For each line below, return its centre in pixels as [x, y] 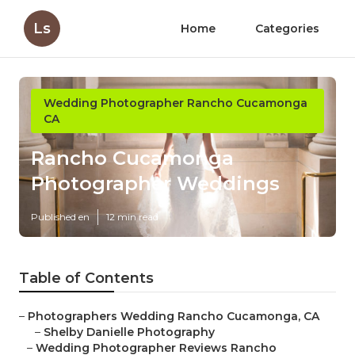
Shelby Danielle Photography [129, 332]
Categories [287, 29]
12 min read [132, 217]
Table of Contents [86, 279]
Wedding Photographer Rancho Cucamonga [176, 103]
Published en [60, 217]
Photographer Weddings [155, 184]
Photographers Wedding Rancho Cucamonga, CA [174, 317]
